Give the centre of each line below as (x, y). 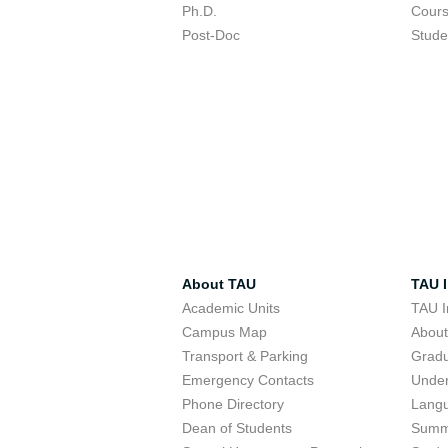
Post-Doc (211, 35)
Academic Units (231, 308)
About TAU (219, 284)
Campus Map (224, 332)
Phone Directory (233, 404)
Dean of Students (237, 428)
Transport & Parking (245, 356)
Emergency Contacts (248, 380)
